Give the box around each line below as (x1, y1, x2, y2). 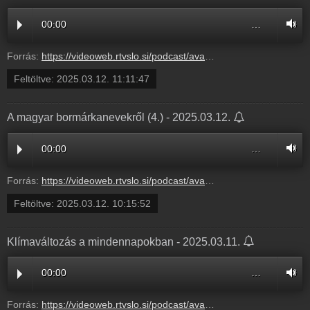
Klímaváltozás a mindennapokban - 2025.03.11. (7, 235, 243, 248)
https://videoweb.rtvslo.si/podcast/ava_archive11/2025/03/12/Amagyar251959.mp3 (42, 174, 205, 186)
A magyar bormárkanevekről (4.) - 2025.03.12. (7, 111, 233, 123)
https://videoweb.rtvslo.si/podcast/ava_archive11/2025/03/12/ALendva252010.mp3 (42, 50, 205, 62)
